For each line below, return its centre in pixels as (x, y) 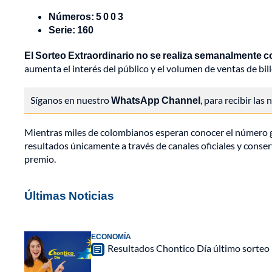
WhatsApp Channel (156, 100)
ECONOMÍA (111, 237)
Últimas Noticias (69, 195)
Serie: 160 (71, 30)
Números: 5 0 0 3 (86, 16)
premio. (40, 159)
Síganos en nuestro (71, 100)
